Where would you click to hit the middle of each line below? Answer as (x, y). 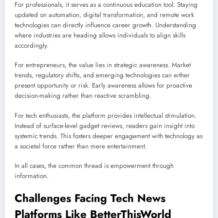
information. (32, 176)
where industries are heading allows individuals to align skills (100, 36)
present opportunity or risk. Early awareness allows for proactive (103, 86)
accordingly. (32, 46)
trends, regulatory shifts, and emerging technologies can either (102, 75)
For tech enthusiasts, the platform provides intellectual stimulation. (106, 115)
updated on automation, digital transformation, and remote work (104, 15)
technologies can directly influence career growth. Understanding (105, 25)
